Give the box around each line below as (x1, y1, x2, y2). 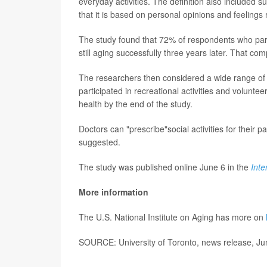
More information (79, 186, 148, 198)
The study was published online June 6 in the (79, 161, 251, 173)
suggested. (79, 136, 120, 148)
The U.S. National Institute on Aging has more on (79, 211, 266, 223)
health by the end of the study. (79, 98, 193, 110)
